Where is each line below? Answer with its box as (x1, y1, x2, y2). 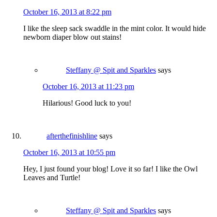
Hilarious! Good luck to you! (43, 99, 131, 108)
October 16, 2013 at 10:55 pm (23, 148, 115, 157)
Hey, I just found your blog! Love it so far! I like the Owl (23, 165, 198, 173)
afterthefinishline (46, 132, 97, 140)
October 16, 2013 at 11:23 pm (43, 82, 134, 91)
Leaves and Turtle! (23, 173, 80, 182)
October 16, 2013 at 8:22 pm (23, 8, 111, 16)
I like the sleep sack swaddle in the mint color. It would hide (23, 24, 206, 33)
